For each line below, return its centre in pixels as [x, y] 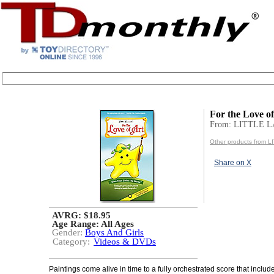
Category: [71, 242]
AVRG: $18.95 [81, 215]
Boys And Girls [114, 232]
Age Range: [76, 224]
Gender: [68, 232]
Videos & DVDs [125, 242]
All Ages [117, 224]
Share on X [233, 163]
